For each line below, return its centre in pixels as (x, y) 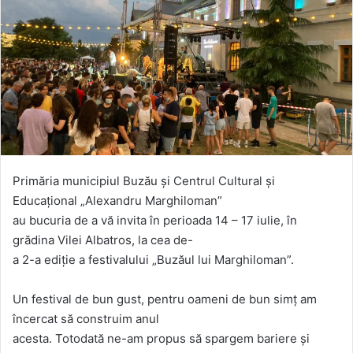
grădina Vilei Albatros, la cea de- (103, 240)
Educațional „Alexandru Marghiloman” (117, 200)
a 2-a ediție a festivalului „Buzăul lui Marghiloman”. (153, 259)
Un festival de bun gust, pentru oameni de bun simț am (165, 299)
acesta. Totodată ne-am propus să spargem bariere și (161, 338)
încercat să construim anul (86, 318)
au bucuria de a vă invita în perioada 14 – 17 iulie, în (155, 220)
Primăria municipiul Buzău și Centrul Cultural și (144, 180)
